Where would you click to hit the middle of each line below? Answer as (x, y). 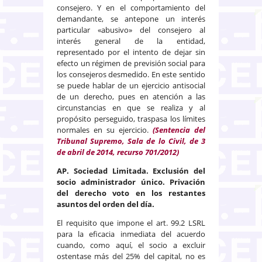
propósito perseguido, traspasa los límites (131, 118)
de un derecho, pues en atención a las (131, 96)
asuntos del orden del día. (106, 204)
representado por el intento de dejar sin (131, 52)
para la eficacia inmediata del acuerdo (131, 234)
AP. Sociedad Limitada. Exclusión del (131, 170)
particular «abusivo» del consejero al (131, 30)
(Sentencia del (179, 130)
